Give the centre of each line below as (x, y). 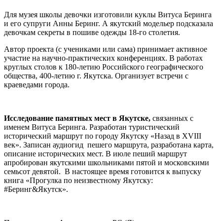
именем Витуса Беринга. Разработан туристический (92, 127)
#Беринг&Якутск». (36, 189)
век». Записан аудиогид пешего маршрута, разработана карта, (109, 145)
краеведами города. (37, 85)
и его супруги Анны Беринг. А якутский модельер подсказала (109, 24)
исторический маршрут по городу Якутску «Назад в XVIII (103, 136)
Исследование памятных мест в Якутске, (77, 118)
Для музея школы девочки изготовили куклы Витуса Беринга (108, 15)
